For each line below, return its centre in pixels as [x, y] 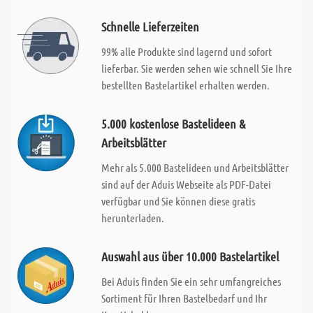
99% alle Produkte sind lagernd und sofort [186, 51]
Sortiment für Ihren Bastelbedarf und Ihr [184, 298]
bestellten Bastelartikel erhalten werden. [185, 85]
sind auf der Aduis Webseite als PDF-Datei [186, 184]
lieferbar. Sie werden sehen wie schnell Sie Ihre [196, 68]
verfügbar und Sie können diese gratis [178, 201]
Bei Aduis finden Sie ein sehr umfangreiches [191, 281]
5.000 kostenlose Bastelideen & [173, 124]
